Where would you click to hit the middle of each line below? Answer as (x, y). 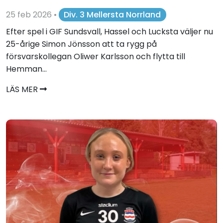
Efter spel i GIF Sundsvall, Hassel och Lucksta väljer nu (110, 32)
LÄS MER (23, 90)
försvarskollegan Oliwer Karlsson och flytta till (96, 57)
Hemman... (26, 69)
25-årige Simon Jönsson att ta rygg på (81, 44)
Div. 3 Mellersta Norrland (112, 14)
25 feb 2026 (30, 14)
